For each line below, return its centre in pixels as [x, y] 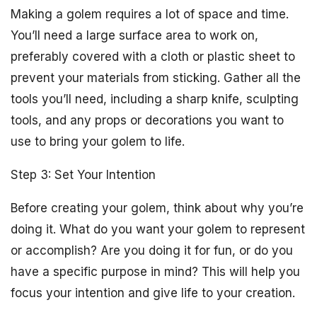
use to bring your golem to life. [98, 142]
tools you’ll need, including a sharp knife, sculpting [155, 99]
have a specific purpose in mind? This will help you [155, 272]
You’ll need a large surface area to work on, [134, 35]
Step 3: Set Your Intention [83, 175]
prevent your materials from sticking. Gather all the [156, 78]
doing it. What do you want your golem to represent [158, 229]
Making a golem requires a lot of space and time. [150, 14]
